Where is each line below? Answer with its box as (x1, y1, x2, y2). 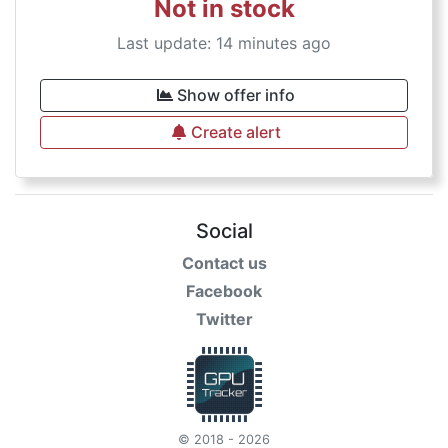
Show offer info (177, 85, 295, 105)
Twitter (195, 309, 253, 329)
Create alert (191, 122, 281, 142)
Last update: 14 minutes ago (117, 33, 331, 53)
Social (195, 219, 253, 243)
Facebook (186, 281, 262, 301)
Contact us (181, 253, 267, 273)
